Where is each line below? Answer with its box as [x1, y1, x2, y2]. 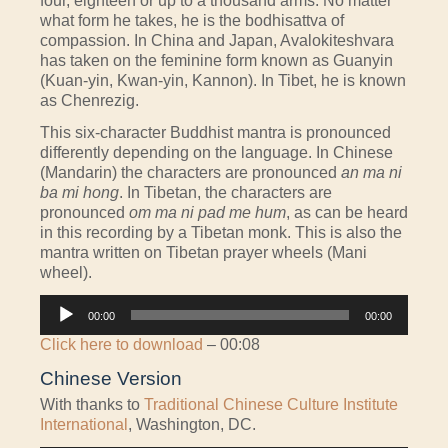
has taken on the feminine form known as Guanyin [40, 52, 393, 70]
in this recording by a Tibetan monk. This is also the [40, 224, 402, 242]
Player [39, 315, 85, 333]
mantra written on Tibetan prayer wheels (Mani [40, 244, 367, 262]
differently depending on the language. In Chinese [40, 144, 393, 162]
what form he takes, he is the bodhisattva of [40, 12, 344, 30]
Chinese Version [40, 368, 182, 390]
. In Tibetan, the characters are [119, 184, 332, 202]
